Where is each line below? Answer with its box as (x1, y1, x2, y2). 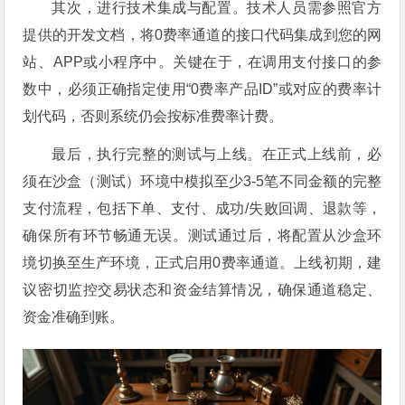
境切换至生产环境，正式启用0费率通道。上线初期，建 (23, 255, 382, 271)
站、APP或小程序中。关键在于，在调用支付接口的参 (23, 54, 382, 71)
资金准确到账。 (23, 309, 125, 325)
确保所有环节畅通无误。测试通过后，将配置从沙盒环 (23, 228, 382, 244)
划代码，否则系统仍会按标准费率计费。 (23, 108, 284, 125)
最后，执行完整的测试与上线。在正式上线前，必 (52, 146, 382, 163)
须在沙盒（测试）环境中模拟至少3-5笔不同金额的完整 (23, 174, 382, 190)
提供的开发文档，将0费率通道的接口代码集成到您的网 (23, 27, 382, 43)
